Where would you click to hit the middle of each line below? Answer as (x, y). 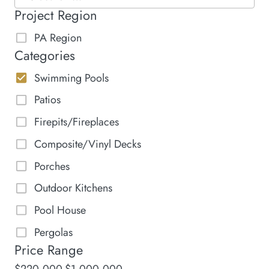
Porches (52, 166)
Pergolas (54, 233)
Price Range (49, 250)
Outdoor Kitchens (74, 188)
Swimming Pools (72, 78)
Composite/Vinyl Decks (88, 144)
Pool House (60, 210)
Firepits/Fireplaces (77, 122)
